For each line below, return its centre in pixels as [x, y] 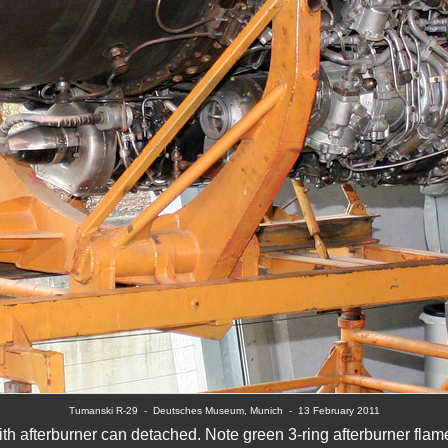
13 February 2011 [338, 410]
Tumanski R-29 [106, 410]
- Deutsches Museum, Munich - [220, 410]
